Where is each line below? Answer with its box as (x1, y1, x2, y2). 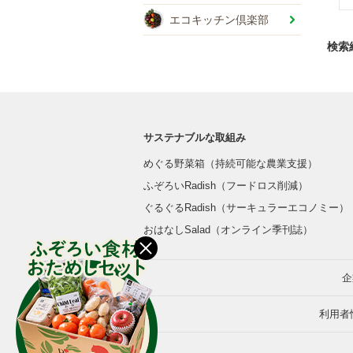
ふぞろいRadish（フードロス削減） (143, 180, 308, 191)
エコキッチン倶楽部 (169, 13, 269, 26)
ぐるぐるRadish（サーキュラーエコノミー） (143, 202, 349, 214)
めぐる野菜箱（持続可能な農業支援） (143, 158, 318, 169)
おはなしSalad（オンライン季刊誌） (143, 224, 313, 236)
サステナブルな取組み (143, 132, 246, 143)
